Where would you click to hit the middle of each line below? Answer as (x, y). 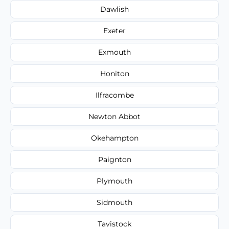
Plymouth (114, 181)
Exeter (114, 30)
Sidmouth (114, 202)
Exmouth (114, 52)
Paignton (114, 159)
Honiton (114, 73)
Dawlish (114, 9)
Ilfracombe (114, 95)
